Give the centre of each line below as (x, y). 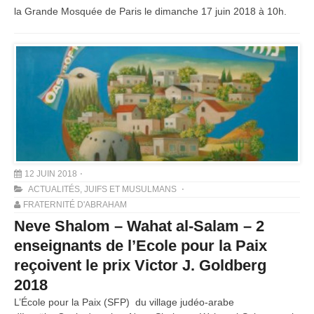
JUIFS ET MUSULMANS (130, 189)
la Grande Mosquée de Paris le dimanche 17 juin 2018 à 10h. (150, 11)
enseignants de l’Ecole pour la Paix (141, 245)
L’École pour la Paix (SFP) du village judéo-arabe (124, 302)
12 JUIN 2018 (51, 173)
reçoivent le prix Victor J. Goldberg (140, 265)
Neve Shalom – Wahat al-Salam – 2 (139, 226)
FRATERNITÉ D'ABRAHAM (75, 204)
